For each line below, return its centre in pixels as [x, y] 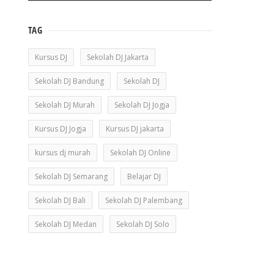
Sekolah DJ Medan [66, 224]
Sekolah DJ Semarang [71, 176]
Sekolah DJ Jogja [142, 105]
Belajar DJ [144, 176]
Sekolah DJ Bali [60, 200]
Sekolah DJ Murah [65, 105]
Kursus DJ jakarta [135, 129]
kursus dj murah [63, 153]
